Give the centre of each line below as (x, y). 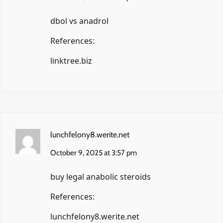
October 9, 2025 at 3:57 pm (94, 153)
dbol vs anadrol (79, 21)
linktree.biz (71, 60)
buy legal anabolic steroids (101, 176)
